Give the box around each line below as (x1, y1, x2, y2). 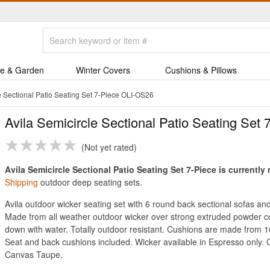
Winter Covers (76, 64, 130, 76)
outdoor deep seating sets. (38, 175, 142, 188)
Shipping (5, 175, 38, 188)
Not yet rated (84, 140, 134, 153)
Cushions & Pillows (165, 64, 237, 76)
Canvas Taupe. (5, 248, 63, 260)
